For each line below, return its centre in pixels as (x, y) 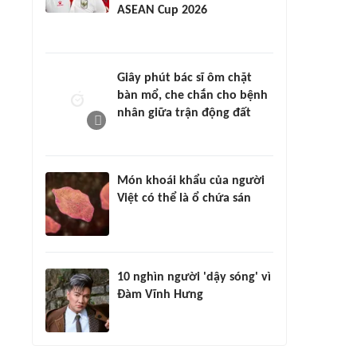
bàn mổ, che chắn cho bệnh (192, 96)
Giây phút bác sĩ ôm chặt (184, 78)
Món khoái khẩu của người (191, 181)
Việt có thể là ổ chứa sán (184, 198)
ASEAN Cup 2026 (162, 10)
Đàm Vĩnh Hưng (160, 295)
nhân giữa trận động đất (184, 113)
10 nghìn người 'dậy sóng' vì (194, 277)
